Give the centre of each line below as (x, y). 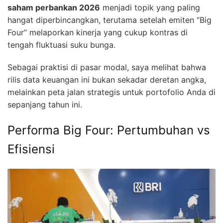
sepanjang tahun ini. (45, 105)
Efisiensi (31, 149)
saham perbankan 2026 (54, 8)
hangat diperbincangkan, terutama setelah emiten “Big (110, 20)
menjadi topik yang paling (150, 8)
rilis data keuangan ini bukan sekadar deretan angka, (107, 80)
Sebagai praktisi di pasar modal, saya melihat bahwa (107, 67)
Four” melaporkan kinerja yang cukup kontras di (98, 33)
